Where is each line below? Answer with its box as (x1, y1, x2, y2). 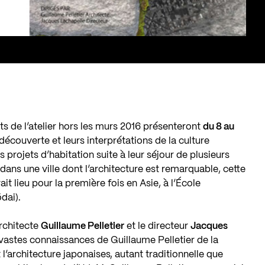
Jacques (190, 221, 228, 231)
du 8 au (203, 122, 235, 131)
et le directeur (124, 221, 191, 231)
